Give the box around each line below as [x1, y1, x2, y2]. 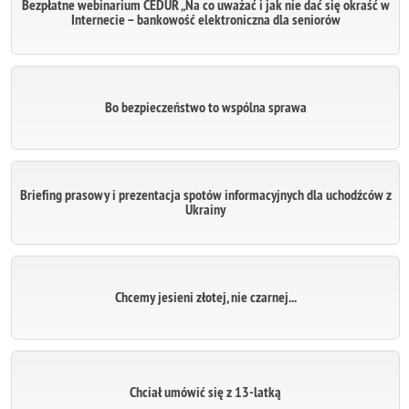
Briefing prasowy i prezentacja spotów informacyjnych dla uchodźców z [19, 185, 392, 205]
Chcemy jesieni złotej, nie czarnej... [114, 288, 297, 308]
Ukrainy [185, 200, 225, 220]
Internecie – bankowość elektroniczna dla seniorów [70, 10, 341, 30]
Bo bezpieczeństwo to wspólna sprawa [104, 98, 307, 118]
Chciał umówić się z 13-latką [130, 383, 281, 403]
